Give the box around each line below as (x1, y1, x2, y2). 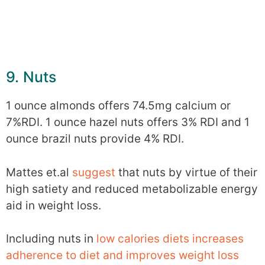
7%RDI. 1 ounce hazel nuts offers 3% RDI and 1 (6, 115, 250, 130)
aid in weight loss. (6, 198, 101, 212)
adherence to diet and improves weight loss (6, 248, 239, 263)
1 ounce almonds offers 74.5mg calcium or (6, 99, 231, 113)
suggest (72, 165, 115, 179)
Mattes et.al (6, 165, 72, 179)
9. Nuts (6, 68, 56, 86)
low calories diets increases (96, 232, 244, 246)
